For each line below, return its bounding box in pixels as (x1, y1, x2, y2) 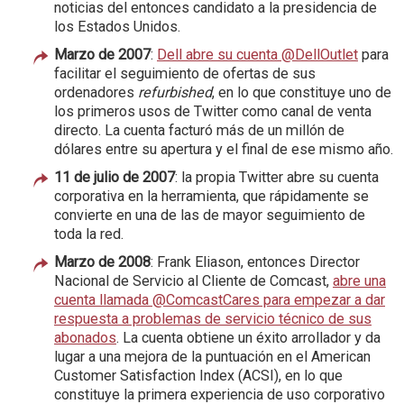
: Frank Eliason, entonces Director (151, 252, 360, 271)
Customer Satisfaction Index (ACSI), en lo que (54, 366, 343, 384)
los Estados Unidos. (54, 17, 180, 35)
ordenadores (54, 83, 138, 101)
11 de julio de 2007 (54, 168, 175, 186)
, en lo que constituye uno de (212, 83, 391, 101)
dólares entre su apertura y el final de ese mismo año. (54, 140, 393, 158)
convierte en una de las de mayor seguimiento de (54, 206, 365, 224)
